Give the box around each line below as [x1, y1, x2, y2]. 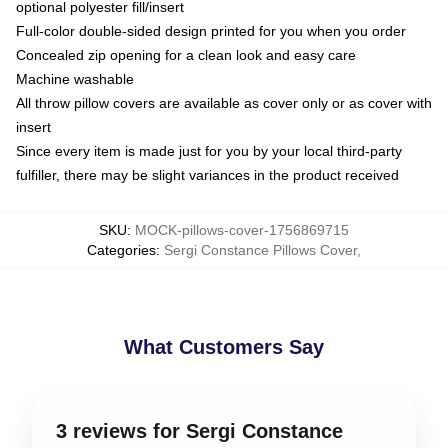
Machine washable [16, 71, 134, 87]
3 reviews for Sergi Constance [56, 420, 343, 442]
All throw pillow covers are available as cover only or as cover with [16, 95, 432, 111]
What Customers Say [124, 336, 324, 358]
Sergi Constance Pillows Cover [164, 242, 357, 258]
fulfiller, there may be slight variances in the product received [16, 167, 399, 183]
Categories [87, 242, 156, 258]
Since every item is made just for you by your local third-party [16, 143, 402, 159]
